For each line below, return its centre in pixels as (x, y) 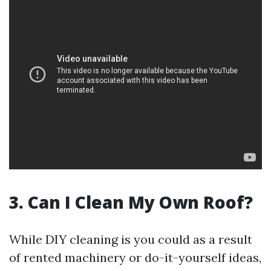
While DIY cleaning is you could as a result (131, 239)
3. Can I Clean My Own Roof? (131, 202)
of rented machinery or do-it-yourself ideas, (135, 257)
